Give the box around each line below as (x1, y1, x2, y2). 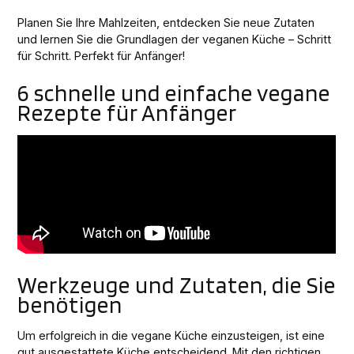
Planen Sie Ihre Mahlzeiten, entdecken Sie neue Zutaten (17, 16, 315, 30)
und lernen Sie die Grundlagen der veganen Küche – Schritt (17, 32, 332, 47)
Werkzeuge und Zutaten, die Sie (17, 271, 337, 299)
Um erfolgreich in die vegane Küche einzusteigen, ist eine (17, 329, 326, 343)
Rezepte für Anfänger (17, 99, 238, 127)
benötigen (17, 291, 123, 319)
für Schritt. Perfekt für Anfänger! (17, 49, 186, 63)
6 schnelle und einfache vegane (17, 79, 331, 107)
